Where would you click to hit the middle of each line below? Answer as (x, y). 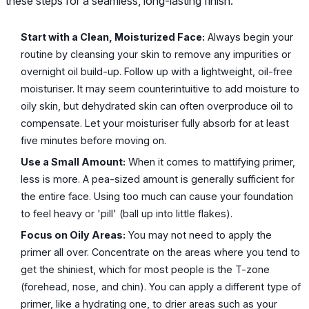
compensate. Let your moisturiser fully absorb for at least (155, 123)
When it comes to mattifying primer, (211, 162)
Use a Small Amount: (73, 162)
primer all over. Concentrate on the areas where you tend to (161, 252)
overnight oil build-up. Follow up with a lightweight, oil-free (157, 72)
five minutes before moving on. (94, 141)
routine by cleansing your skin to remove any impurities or (156, 54)
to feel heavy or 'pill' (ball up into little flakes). (127, 214)
